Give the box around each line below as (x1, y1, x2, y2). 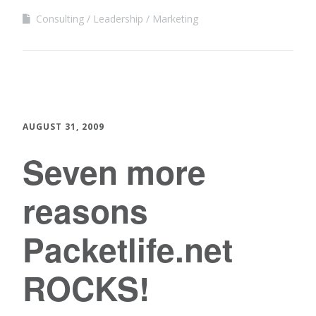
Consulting (36, 11, 84, 25)
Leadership (93, 11, 143, 25)
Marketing (152, 11, 198, 25)
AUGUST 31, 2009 (23, 120, 104, 133)
